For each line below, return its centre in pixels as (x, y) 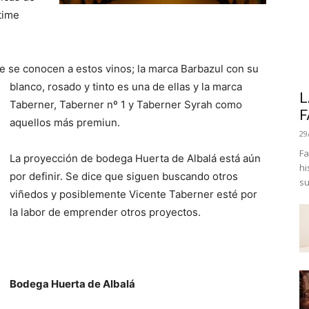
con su (242, 69)
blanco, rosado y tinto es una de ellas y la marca (126, 87)
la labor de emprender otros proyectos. (105, 212)
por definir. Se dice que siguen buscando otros (124, 176)
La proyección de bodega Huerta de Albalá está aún (135, 158)
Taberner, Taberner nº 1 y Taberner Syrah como (126, 104)
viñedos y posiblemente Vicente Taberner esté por (133, 194)
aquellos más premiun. (65, 122)
